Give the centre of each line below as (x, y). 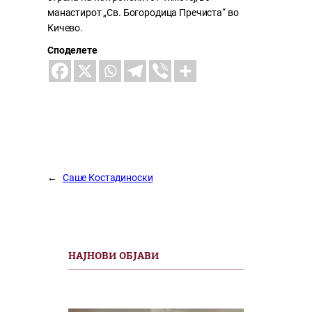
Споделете (72, 50)
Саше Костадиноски (108, 178)
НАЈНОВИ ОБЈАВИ (114, 257)
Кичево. (65, 28)
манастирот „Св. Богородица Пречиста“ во (143, 13)
